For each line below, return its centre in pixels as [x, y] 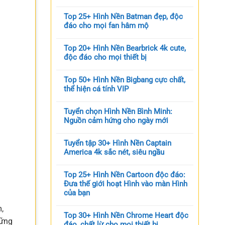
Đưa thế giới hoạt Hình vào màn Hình [126, 184]
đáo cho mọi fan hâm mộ [106, 25]
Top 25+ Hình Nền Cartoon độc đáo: [125, 175]
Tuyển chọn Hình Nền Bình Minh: [118, 111]
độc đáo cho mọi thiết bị [105, 57]
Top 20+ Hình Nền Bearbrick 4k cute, [125, 48]
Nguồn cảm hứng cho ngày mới [116, 120]
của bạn [77, 193]
